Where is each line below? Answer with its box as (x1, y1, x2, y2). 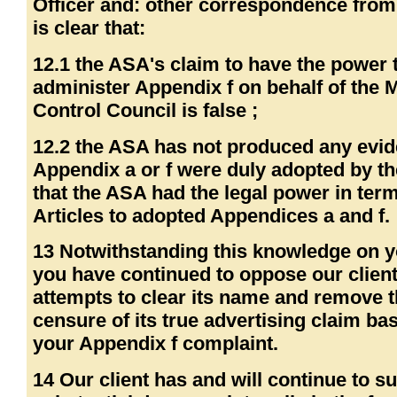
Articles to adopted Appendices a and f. (33, 204, 391, 227)
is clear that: (33, 17, 146, 40)
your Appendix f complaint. (33, 332, 279, 355)
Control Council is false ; (33, 98, 259, 121)
